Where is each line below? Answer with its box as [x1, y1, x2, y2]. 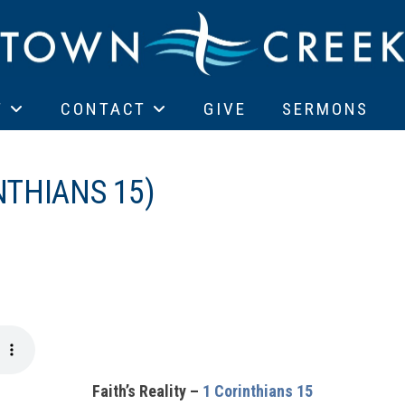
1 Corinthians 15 [202, 381, 313, 400]
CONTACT [61, 98, 147, 119]
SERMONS [282, 98, 370, 119]
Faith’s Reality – [92, 381, 202, 400]
